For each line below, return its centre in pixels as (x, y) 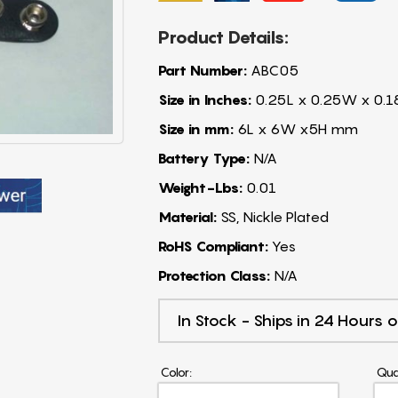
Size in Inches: (204, 99)
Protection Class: (214, 275)
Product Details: (223, 37)
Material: (187, 216)
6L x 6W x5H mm (295, 128)
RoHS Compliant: (213, 246)
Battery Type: (203, 158)
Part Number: (202, 70)
